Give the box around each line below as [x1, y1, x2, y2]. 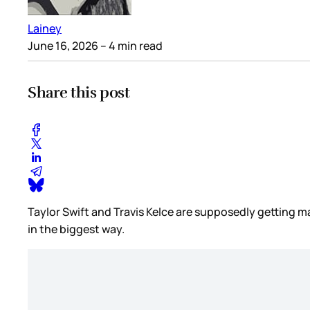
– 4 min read [98, 38, 163, 54]
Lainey [28, 21, 62, 37]
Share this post [28, 83, 130, 102]
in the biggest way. [28, 221, 125, 237]
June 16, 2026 [28, 38, 98, 54]
